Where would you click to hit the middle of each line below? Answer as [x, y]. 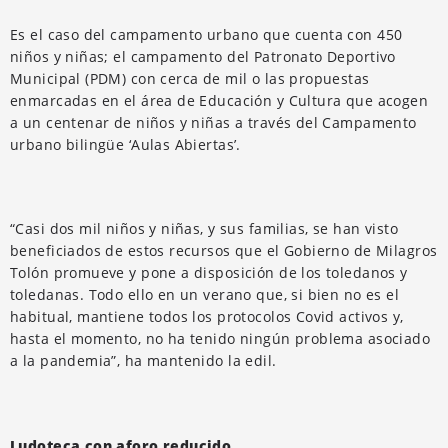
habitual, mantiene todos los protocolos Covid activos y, [207, 316]
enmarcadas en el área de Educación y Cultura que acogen [219, 100]
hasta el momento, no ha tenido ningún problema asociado [220, 338]
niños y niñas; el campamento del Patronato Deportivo [203, 56]
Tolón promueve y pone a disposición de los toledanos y [209, 272]
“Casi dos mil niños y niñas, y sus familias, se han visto [204, 228]
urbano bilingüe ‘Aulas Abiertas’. [125, 144]
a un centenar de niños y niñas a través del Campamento [213, 122]
